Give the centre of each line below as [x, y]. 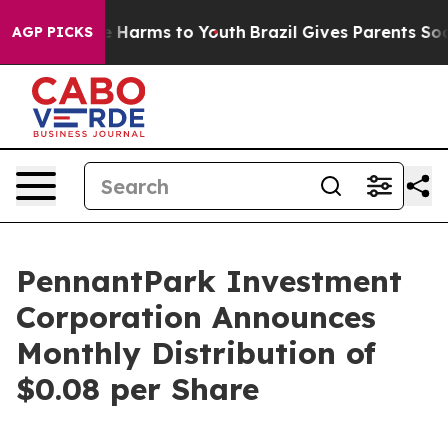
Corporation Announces [196, 317]
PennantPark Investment [209, 281]
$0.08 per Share [137, 389]
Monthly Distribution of [196, 353]
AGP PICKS [52, 32]
